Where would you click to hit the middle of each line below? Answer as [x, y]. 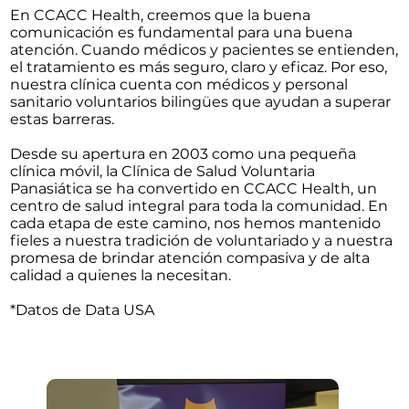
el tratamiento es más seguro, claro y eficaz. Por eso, [199, 67]
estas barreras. [63, 119]
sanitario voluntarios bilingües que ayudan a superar [201, 101]
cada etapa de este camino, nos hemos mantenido [196, 223]
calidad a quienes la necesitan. [121, 275]
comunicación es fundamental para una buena [182, 32]
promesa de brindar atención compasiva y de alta [190, 257]
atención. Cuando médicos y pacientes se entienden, [204, 49]
